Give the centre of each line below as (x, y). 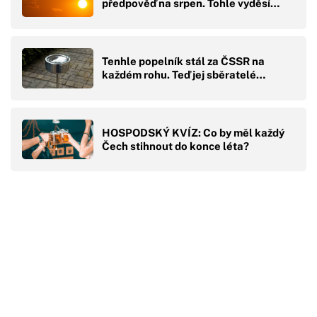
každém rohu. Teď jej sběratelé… (184, 75)
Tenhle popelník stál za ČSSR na (183, 62)
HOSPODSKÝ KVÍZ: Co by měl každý (193, 132)
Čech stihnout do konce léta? (175, 146)
